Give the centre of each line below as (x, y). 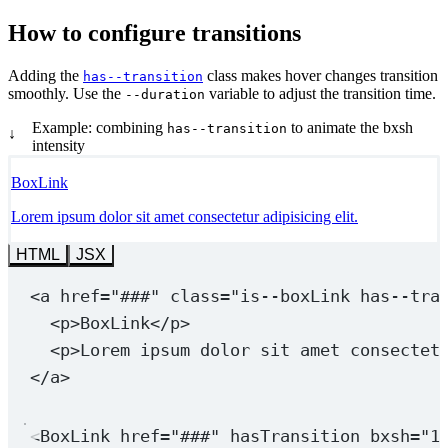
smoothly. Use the (66, 93)
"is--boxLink (294, 295)
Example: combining (99, 127)
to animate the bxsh (350, 127)
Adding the (45, 75)
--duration (165, 94)
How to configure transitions (154, 32)
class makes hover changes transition (320, 75)
